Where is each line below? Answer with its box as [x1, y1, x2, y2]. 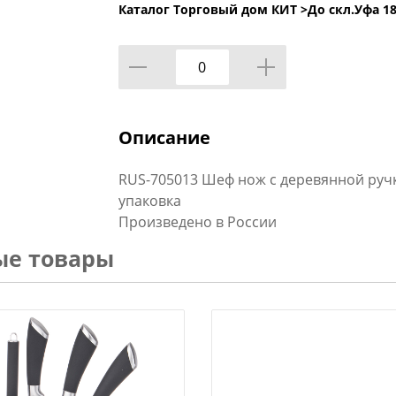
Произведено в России [118, 212, 277, 232]
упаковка [118, 191, 181, 210]
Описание [118, 126, 210, 149]
